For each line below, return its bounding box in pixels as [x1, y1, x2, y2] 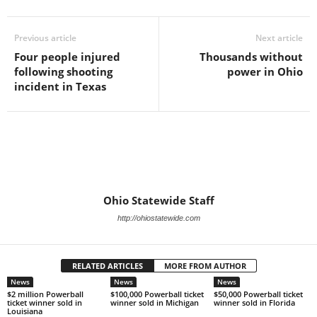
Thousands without [200, 50, 303, 64]
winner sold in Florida [213, 297, 295, 309]
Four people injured [14, 50, 120, 64]
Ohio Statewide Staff [103, 193, 214, 208]
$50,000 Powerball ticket [213, 289, 303, 300]
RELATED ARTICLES [71, 260, 143, 272]
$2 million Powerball [7, 289, 83, 300]
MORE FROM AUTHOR [163, 260, 246, 272]
